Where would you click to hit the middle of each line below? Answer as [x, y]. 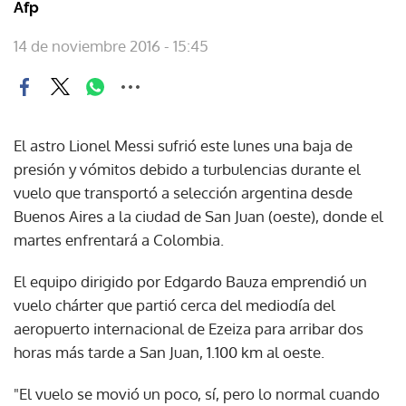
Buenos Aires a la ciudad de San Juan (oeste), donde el [198, 216]
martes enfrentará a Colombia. [119, 239]
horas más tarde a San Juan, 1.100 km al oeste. [169, 352]
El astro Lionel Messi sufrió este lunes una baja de [183, 145]
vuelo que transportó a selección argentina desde [183, 192]
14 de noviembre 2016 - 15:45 [111, 45]
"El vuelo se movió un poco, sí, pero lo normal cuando [197, 393]
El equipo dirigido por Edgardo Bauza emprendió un [190, 281]
